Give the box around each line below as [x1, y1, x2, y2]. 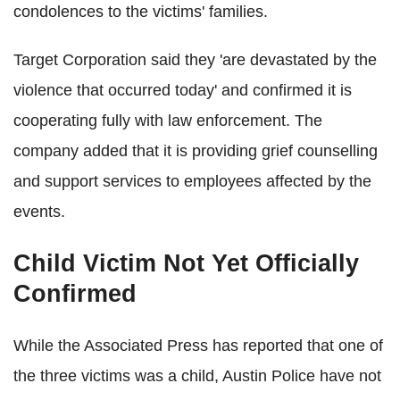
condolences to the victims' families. [13, 2, 268, 21]
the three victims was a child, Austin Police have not [13, 366, 381, 385]
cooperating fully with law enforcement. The [13, 111, 322, 129]
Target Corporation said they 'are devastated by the [13, 50, 377, 69]
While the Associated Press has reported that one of [13, 336, 383, 354]
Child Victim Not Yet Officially [13, 249, 359, 277]
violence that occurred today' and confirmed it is [13, 80, 352, 99]
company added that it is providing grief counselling [13, 141, 378, 160]
